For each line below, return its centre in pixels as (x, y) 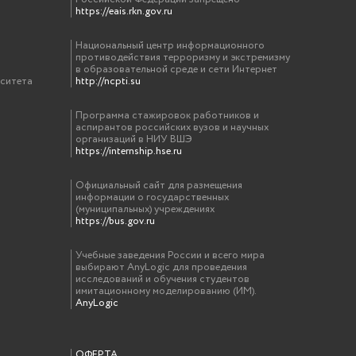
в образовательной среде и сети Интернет (177, 70)
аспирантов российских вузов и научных (172, 128)
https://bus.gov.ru (116, 221)
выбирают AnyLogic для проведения (162, 267)
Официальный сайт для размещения (159, 186)
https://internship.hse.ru (129, 151)
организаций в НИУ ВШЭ (134, 139)
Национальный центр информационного (170, 46)
